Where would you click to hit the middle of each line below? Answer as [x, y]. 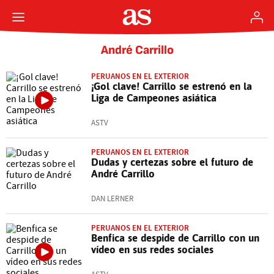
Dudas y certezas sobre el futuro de [172, 162]
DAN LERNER [113, 199]
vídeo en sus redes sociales [152, 250]
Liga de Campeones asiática [154, 98]
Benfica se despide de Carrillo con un [175, 238]
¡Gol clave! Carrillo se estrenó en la [172, 86]
